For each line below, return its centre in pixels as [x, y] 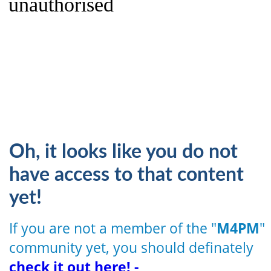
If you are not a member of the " [113, 228]
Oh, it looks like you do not [124, 152]
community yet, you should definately [132, 247]
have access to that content [127, 175]
